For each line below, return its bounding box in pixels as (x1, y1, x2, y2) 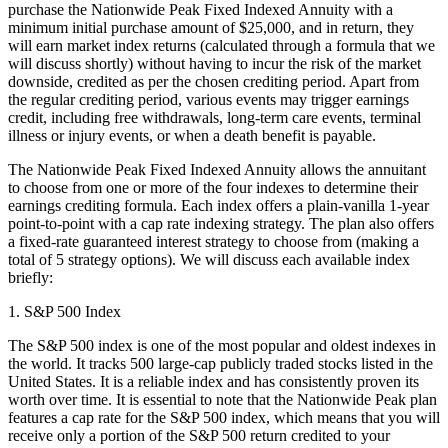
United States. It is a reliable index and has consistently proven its (8, 372, 419, 390)
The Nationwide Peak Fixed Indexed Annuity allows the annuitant (8, 160, 426, 178)
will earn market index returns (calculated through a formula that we (8, 36, 435, 54)
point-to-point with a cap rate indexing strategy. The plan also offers (8, 214, 434, 232)
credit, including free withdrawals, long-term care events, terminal (8, 108, 421, 126)
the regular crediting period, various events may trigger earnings (8, 90, 409, 108)
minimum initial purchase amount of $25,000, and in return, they (8, 18, 414, 36)
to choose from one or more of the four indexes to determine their (8, 178, 418, 196)
